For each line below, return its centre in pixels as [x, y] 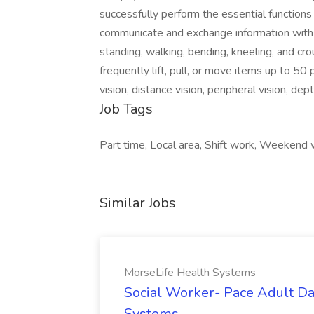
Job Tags [126, 109]
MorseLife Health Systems [190, 273]
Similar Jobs [138, 203]
